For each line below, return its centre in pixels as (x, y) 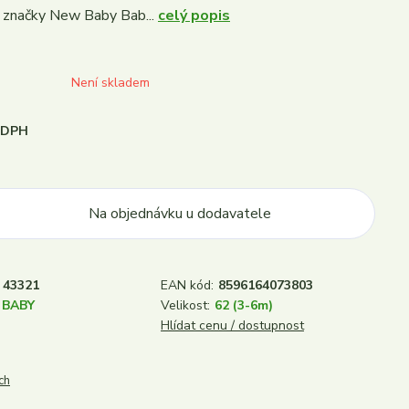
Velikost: (185, 305)
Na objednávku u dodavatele (180, 214)
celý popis (194, 16)
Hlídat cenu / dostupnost (232, 325)
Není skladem (110, 83)
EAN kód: (187, 285)
